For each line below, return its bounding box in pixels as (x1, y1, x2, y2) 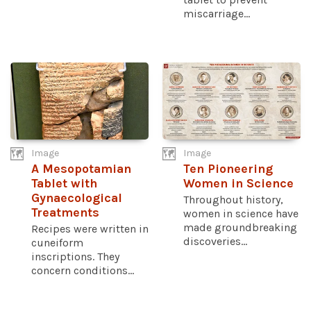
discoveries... (183, 235, 247, 249)
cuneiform (31, 236, 83, 250)
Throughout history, (183, 193, 283, 207)
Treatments (31, 205, 99, 221)
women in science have (183, 207, 299, 221)
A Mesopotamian (31, 162, 131, 177)
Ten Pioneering (183, 162, 273, 177)
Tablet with (31, 176, 97, 192)
